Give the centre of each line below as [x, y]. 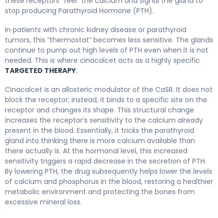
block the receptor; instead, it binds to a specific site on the [106, 100]
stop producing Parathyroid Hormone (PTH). [79, 10]
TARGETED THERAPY [40, 70]
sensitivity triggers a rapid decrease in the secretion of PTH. [106, 161]
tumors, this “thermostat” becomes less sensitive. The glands [109, 40]
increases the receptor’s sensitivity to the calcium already [104, 120]
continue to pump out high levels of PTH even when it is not [107, 50]
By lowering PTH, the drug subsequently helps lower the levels [109, 171]
